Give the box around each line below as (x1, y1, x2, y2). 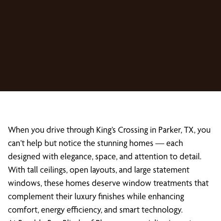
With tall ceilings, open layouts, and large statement (8, 164, 189, 175)
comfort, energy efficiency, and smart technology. (8, 204, 183, 215)
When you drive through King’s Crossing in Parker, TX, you (8, 124, 211, 135)
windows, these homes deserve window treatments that (8, 178, 209, 188)
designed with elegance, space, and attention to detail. (8, 151, 201, 161)
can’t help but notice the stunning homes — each (8, 138, 183, 148)
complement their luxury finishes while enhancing (8, 191, 184, 201)
